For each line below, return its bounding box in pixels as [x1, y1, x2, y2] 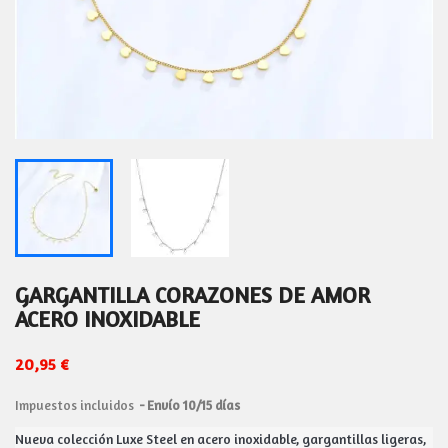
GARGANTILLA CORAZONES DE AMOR [15, 282, 370, 308]
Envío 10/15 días [147, 397, 240, 413]
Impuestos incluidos [15, 397, 137, 413]
